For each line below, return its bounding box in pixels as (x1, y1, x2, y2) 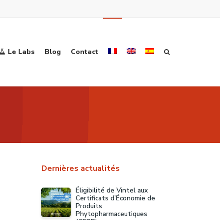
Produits (75, 201, 102, 211)
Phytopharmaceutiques (75, 209, 147, 219)
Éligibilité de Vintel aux (75, 186, 148, 195)
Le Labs (8, 47, 35, 56)
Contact (71, 47, 98, 56)
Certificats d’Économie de (75, 193, 155, 203)
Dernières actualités (41, 163, 120, 174)
